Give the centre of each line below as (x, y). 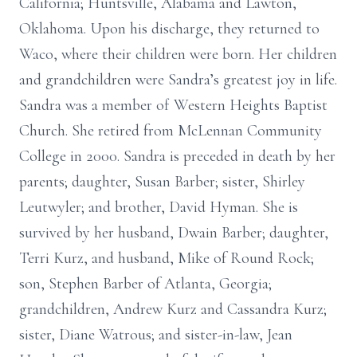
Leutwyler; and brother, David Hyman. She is (159, 207)
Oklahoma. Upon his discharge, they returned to (169, 29)
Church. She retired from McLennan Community (171, 131)
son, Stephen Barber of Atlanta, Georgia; (145, 284)
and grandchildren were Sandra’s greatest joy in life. (178, 80)
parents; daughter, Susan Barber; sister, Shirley (162, 182)
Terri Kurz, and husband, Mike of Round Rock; (167, 258)
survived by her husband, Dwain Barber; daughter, (174, 233)
